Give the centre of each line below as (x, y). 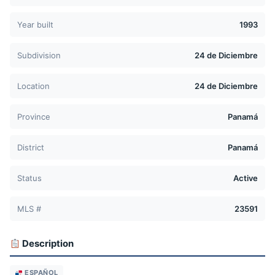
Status (29, 178)
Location (33, 86)
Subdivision (39, 56)
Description (47, 244)
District (31, 148)
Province (34, 117)
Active (246, 178)
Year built (35, 25)
